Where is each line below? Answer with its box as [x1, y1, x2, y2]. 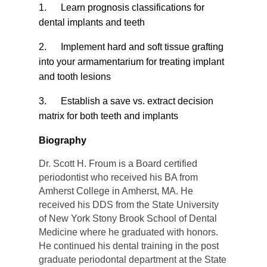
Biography [39, 135, 86, 146]
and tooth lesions [39, 72, 111, 82]
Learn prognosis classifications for [61, 2, 204, 13]
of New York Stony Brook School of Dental [39, 213, 217, 224]
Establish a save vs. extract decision [61, 96, 213, 107]
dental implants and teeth [39, 17, 145, 28]
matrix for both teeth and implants [39, 111, 178, 122]
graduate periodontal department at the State [39, 254, 226, 265]
